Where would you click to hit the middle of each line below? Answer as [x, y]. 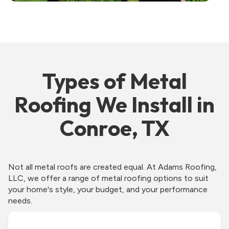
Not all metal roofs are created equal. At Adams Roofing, [112, 167]
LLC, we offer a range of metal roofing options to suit [108, 178]
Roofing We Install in [114, 104]
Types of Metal [114, 81]
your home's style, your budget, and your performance [108, 189]
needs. [20, 200]
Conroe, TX [114, 128]
